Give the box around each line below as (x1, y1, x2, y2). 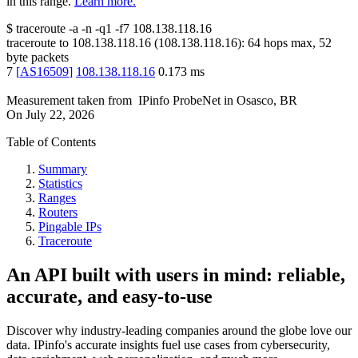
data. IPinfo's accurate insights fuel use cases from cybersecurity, (6, 338, 330, 352)
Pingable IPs (38, 220, 101, 234)
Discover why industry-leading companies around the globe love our (6, 324, 352, 337)
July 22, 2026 (26, 108, 94, 122)
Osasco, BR (237, 93, 297, 108)
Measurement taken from (6, 93, 132, 108)
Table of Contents (6, 135, 96, 149)
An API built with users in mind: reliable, (6, 265, 345, 286)
